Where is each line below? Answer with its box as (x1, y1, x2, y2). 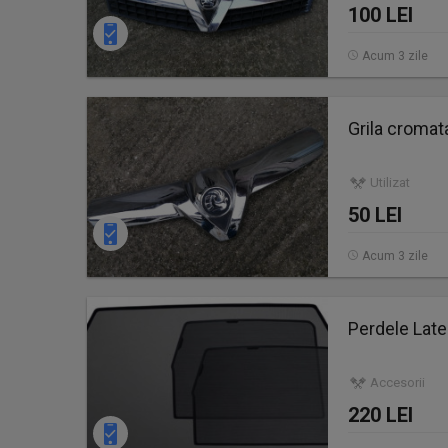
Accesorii (370, 375, 425, 390)
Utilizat (370, 175, 410, 190)
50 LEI (348, 203, 402, 227)
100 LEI (348, 3, 413, 27)
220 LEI (348, 403, 413, 427)
